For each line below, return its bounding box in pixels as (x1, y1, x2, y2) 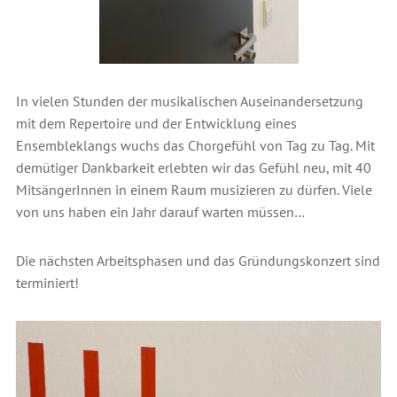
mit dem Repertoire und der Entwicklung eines (15, 113, 297, 132)
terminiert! (15, 273, 79, 292)
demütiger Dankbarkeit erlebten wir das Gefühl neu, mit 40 (15, 158, 371, 176)
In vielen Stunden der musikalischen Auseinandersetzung (15, 91, 363, 110)
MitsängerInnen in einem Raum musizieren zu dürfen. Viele (15, 180, 372, 198)
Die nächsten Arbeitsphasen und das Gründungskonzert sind (15, 251, 380, 269)
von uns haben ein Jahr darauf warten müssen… (15, 202, 305, 221)
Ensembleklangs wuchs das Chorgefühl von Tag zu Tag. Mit (15, 136, 375, 154)
